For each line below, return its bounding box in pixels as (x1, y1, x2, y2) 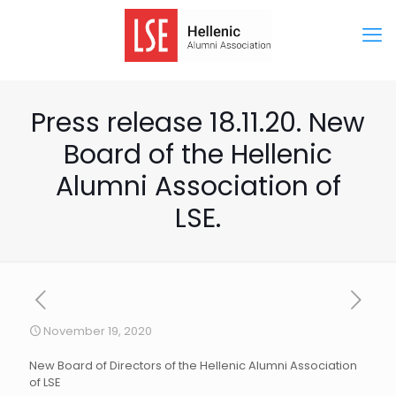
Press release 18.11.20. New (31, 104, 365, 141)
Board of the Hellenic (64, 136, 332, 173)
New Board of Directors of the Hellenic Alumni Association (29, 357, 357, 374)
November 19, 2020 (43, 323, 152, 339)
